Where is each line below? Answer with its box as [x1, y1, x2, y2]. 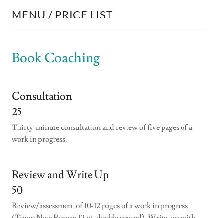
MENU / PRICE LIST [12, 8, 113, 21]
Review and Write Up [12, 168, 109, 182]
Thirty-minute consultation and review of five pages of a [12, 123, 192, 132]
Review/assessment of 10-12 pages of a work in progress [12, 201, 188, 211]
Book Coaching [12, 49, 100, 67]
